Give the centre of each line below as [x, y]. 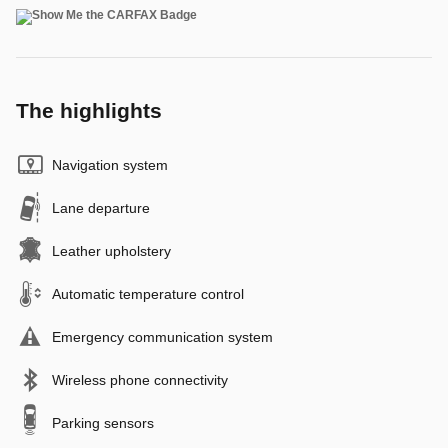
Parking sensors [103, 422]
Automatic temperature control [148, 293]
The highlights [89, 110]
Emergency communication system [162, 336]
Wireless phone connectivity [140, 379]
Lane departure [101, 207]
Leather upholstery [111, 250]
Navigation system [110, 164]
